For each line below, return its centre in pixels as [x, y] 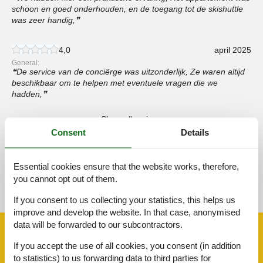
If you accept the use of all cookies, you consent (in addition [127, 246]
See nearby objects [131, 172]
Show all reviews [131, 119]
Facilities [39, 233]
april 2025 [233, 50]
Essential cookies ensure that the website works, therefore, [126, 167]
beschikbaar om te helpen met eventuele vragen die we [115, 82]
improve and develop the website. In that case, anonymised [127, 213]
